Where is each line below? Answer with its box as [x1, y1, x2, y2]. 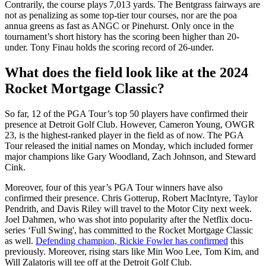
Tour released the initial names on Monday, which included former [5, 140, 253, 151]
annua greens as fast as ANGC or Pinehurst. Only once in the [5, 21, 234, 31]
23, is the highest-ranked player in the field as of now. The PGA [5, 129, 243, 140]
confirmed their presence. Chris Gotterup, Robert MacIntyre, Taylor [5, 192, 258, 203]
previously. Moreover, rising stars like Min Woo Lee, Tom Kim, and [5, 246, 259, 256]
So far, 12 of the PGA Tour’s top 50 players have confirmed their [5, 108, 248, 119]
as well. [5, 235, 36, 246]
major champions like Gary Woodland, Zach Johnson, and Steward [5, 151, 256, 161]
